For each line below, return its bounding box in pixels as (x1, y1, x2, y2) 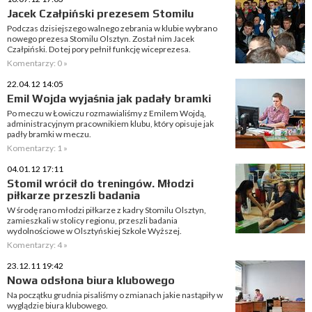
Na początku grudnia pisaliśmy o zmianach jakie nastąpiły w (7, 290, 223, 300)
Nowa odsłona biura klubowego (7, 274, 175, 287)
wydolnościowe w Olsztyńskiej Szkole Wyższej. (7, 226, 182, 236)
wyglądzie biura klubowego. (7, 300, 108, 311)
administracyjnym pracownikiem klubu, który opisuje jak (7, 118, 214, 129)
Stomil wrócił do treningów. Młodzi (7, 177, 194, 190)
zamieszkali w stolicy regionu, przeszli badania (7, 215, 178, 226)
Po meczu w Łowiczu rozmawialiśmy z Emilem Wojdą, (7, 108, 206, 118)
